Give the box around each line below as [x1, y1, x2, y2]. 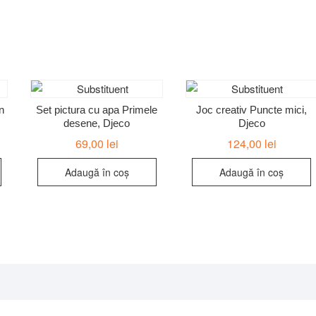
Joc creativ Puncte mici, [196, 104, 308, 116]
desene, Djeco [63, 117, 130, 130]
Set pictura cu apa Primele [36, 104, 158, 116]
